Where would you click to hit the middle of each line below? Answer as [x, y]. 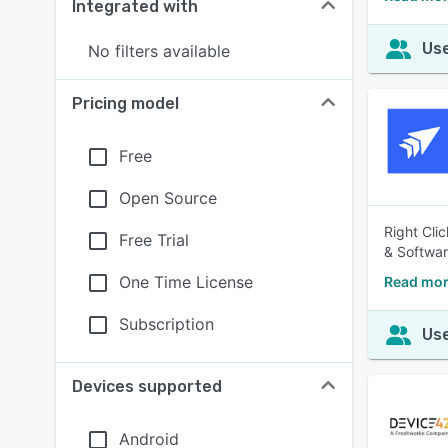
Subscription [166, 324]
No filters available [159, 51]
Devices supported [147, 386]
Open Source [168, 198]
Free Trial [154, 240]
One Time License [186, 282]
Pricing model [125, 103]
